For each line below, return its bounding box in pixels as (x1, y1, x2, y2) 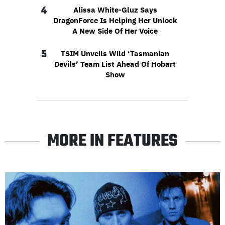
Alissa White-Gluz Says (73, 5, 157, 15)
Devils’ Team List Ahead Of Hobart (54, 59, 176, 69)
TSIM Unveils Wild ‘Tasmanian (61, 49, 169, 59)
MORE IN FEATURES (47, 129, 178, 155)
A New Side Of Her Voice (72, 26, 158, 36)
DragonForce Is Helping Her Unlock (53, 16, 177, 26)
